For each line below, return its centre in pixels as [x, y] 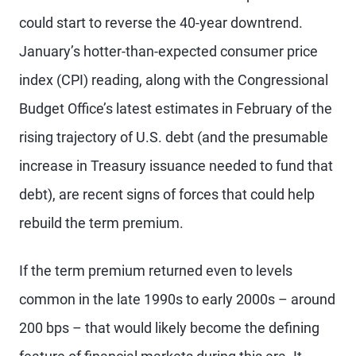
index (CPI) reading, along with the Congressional [174, 79]
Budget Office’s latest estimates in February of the [176, 108]
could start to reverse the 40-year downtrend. [161, 22]
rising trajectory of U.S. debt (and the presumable [174, 137]
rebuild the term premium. [101, 222]
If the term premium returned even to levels [156, 270]
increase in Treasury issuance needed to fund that [176, 165]
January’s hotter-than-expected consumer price [168, 51]
